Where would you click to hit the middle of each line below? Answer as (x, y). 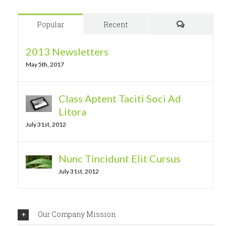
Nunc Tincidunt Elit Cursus (120, 158)
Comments (199, 43)
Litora (72, 111)
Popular (50, 24)
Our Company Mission (77, 214)
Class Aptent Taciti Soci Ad (120, 98)
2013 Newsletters (67, 51)
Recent (115, 24)
